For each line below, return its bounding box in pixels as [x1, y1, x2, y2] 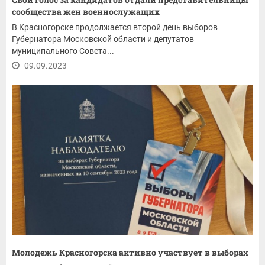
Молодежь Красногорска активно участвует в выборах [12, 246, 250, 258]
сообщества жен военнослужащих [12, 6, 160, 18]
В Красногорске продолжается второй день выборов [12, 22, 218, 33]
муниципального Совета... [12, 46, 114, 56]
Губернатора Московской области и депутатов [12, 34, 194, 44]
